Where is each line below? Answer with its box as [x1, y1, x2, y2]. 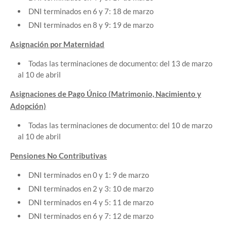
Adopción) [10, 101, 46, 110]
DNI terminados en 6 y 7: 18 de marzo [28, 6, 154, 16]
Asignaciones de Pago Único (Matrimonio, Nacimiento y [10, 89, 201, 98]
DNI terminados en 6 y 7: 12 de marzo [28, 211, 154, 220]
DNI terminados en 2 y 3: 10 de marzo [28, 183, 154, 193]
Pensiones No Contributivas [10, 150, 107, 160]
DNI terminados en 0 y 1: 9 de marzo [28, 170, 149, 179]
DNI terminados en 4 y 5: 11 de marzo [28, 197, 154, 207]
